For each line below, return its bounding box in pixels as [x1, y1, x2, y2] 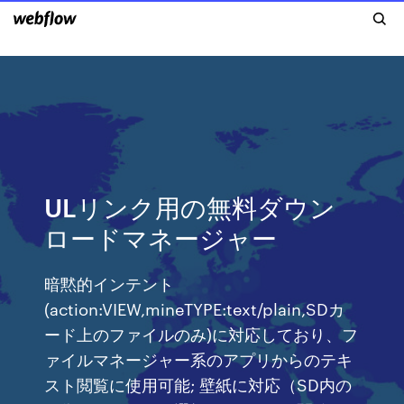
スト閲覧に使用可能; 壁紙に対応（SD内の [44, 372, 353, 395]
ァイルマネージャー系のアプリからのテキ [44, 347, 353, 370]
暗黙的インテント [44, 271, 175, 294]
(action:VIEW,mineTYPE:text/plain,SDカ [44, 297, 345, 319]
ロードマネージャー [44, 220, 278, 253]
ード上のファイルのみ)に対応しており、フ [44, 322, 359, 344]
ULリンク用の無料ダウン [44, 189, 336, 223]
